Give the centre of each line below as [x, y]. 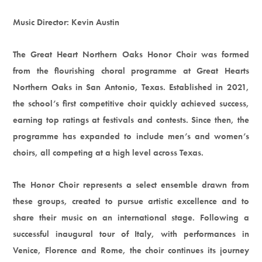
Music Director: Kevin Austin [66, 22]
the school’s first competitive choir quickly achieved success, [131, 103]
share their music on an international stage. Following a [131, 217]
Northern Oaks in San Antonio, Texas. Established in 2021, [131, 87]
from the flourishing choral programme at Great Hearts [131, 70]
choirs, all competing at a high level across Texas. [108, 152]
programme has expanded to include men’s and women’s [131, 136]
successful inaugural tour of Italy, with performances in [131, 234]
